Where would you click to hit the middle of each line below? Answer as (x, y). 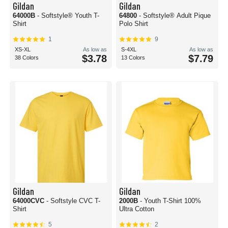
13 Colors (133, 58)
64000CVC (30, 201)
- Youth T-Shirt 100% (170, 201)
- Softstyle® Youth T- (68, 16)
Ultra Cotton (137, 209)
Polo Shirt (134, 24)
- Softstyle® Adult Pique (175, 16)
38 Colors (27, 58)
